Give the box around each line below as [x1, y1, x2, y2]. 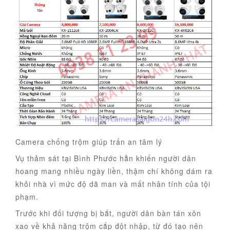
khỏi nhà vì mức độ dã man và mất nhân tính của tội [15, 179, 210, 189]
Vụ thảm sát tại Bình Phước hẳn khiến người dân [15, 153, 196, 164]
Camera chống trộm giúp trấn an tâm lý [15, 137, 162, 147]
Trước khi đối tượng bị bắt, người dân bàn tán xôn [15, 208, 201, 219]
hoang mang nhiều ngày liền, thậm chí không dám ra [15, 166, 213, 177]
